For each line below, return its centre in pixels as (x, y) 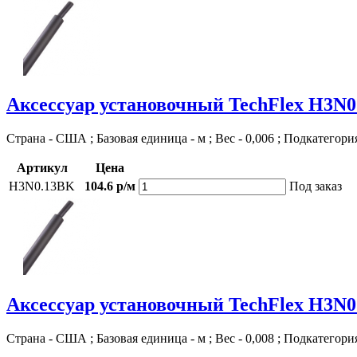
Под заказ (316, 186)
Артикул (42, 168)
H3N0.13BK (42, 186)
